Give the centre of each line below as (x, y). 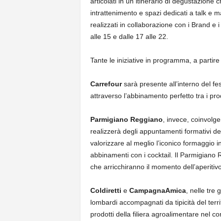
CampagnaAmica (157, 190)
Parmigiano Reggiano (126, 119)
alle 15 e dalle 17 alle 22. (130, 37)
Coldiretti (106, 190)
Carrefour (106, 84)
